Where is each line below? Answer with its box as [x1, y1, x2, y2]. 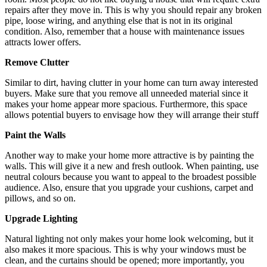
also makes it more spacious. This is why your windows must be [5, 244, 246, 254]
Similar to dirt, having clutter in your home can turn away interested [5, 77, 258, 88]
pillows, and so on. [5, 193, 76, 203]
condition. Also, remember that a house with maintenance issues [5, 26, 244, 36]
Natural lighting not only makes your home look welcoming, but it [5, 233, 253, 244]
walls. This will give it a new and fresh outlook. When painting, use [5, 160, 259, 171]
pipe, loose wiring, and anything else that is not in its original [5, 15, 232, 26]
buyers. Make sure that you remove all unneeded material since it [5, 88, 248, 98]
